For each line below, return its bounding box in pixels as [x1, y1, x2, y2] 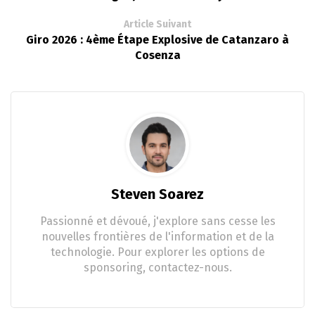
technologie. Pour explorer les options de [50, 245, 265, 259]
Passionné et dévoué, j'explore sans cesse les [39, 214, 276, 228]
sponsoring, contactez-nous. [83, 260, 232, 274]
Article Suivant [124, 18, 191, 30]
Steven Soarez [111, 185, 204, 202]
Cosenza [134, 48, 181, 62]
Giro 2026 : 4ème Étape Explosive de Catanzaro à [26, 32, 289, 46]
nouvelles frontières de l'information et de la [41, 229, 274, 243]
